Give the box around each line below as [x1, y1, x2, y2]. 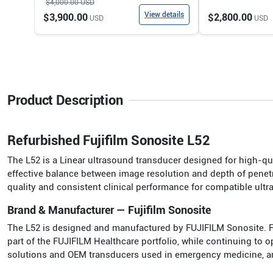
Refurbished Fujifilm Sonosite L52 [7, 133, 210, 148]
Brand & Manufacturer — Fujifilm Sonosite [7, 204, 211, 216]
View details [144, 10, 184, 19]
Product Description [7, 93, 123, 108]
